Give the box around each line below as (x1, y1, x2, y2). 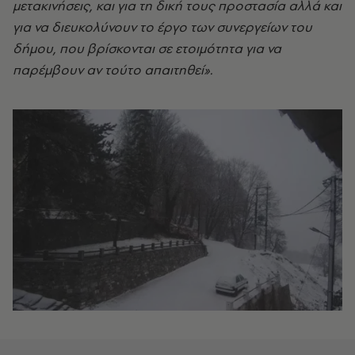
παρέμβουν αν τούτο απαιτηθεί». (13, 60, 212, 78)
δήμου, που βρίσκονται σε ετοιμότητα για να (13, 39, 281, 57)
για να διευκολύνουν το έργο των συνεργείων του (13, 17, 312, 36)
